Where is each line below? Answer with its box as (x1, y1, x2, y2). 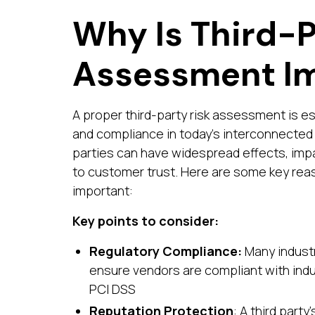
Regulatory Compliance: (89, 242, 245, 259)
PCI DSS (89, 280, 136, 297)
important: (72, 181, 134, 199)
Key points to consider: (72, 212, 219, 229)
